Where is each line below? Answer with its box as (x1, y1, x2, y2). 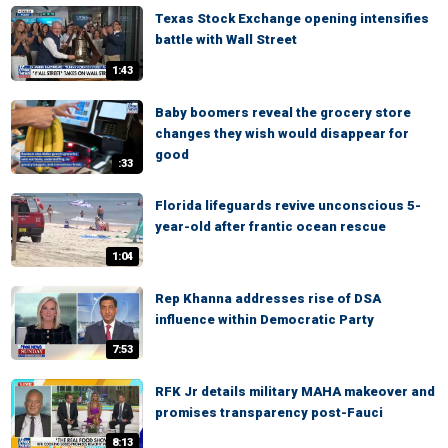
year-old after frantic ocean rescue (155, 218, 386, 234)
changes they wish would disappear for (155, 125, 409, 141)
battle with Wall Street (155, 32, 297, 48)
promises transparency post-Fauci (155, 405, 383, 421)
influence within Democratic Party (155, 311, 374, 327)
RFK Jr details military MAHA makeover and (155, 384, 435, 400)
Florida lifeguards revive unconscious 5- (155, 197, 421, 213)
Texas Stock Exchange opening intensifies (155, 11, 429, 27)
